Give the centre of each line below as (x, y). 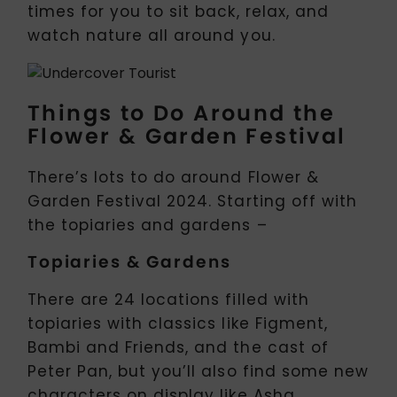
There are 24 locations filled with (168, 300)
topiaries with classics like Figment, (178, 324)
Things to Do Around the (182, 113)
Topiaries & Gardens (129, 262)
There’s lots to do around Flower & (173, 177)
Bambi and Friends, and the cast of (178, 348)
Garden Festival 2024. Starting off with (192, 201)
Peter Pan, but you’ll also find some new (198, 372)
